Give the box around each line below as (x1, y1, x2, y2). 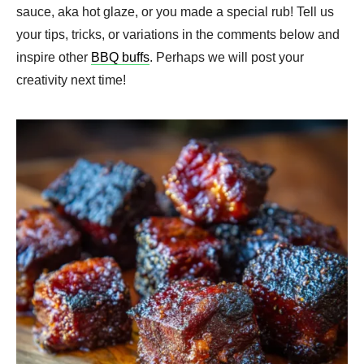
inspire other (16, 50, 91, 64)
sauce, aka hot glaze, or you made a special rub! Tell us (16, 4, 334, 19)
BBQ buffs (91, 50, 149, 64)
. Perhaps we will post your (149, 50, 304, 64)
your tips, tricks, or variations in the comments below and (16, 27, 340, 41)
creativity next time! (16, 72, 126, 87)
